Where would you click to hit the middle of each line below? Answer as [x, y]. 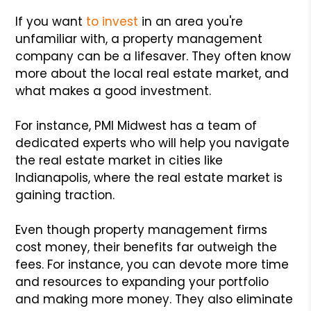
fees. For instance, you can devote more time [152, 264]
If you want [51, 21]
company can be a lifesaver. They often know [153, 56]
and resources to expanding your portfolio [142, 281]
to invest [112, 21]
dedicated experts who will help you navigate [153, 143]
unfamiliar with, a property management [139, 39]
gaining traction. [65, 195]
